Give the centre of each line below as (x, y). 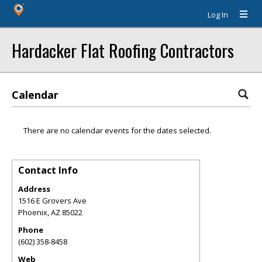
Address (34, 189)
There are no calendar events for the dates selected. (117, 130)
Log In (218, 15)
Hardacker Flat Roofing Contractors (123, 50)
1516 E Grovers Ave (52, 201)
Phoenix (33, 212)
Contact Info (48, 170)
